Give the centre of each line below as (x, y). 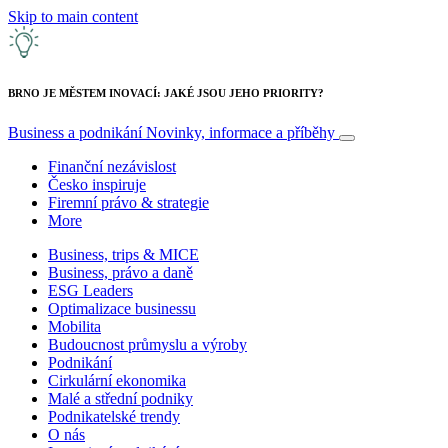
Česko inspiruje (97, 184)
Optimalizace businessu (122, 308)
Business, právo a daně (120, 272)
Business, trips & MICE (123, 254)
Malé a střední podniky (120, 398)
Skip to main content (73, 16)
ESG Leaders (90, 290)
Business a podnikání (77, 132)
